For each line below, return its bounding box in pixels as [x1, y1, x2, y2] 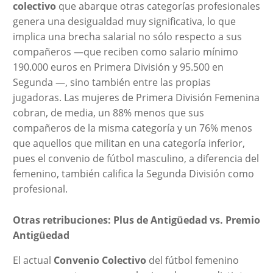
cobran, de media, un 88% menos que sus [12, 105, 204, 119]
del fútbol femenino [146, 253, 239, 267]
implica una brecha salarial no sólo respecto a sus [12, 29, 242, 43]
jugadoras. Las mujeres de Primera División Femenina [12, 90, 260, 104]
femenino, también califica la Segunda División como [12, 166, 254, 180]
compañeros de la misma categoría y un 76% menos [12, 121, 252, 135]
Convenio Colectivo [53, 253, 146, 267]
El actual [12, 253, 54, 267]
